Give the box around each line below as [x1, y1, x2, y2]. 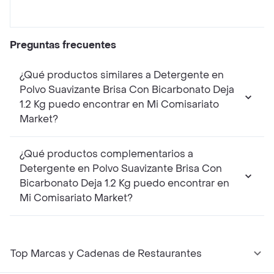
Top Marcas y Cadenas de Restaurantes [10, 247, 202, 261]
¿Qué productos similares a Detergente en [20, 68, 224, 82]
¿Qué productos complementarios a [20, 147, 193, 161]
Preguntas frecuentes [10, 39, 116, 52]
